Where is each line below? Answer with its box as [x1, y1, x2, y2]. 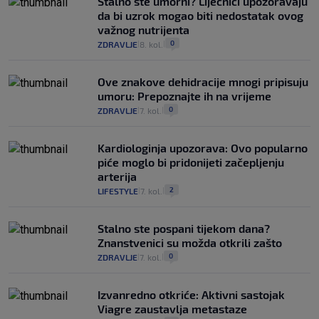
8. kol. [140, 39, 163, 50]
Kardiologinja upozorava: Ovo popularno [98, 141, 308, 155]
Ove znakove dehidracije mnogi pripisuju [98, 75, 308, 89]
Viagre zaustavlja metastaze [98, 302, 247, 316]
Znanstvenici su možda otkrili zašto [98, 236, 282, 250]
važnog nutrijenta [98, 23, 189, 37]
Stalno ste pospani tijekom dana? [98, 221, 270, 236]
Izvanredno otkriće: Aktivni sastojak [98, 288, 285, 302]
